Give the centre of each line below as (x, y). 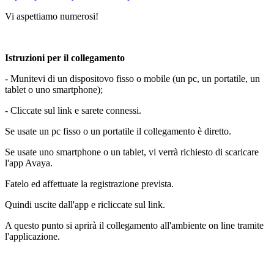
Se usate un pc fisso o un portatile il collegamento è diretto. (118, 131)
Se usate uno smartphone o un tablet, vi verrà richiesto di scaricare (132, 152)
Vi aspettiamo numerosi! (52, 17)
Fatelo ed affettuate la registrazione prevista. (89, 184)
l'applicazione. (32, 237)
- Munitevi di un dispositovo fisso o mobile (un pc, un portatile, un (132, 79)
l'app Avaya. (29, 163)
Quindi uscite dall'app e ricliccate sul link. (86, 205)
